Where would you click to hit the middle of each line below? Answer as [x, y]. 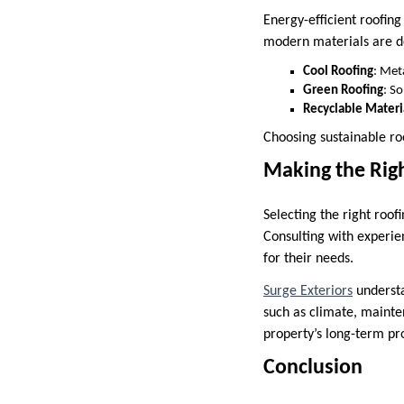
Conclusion [313, 367]
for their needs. [308, 258]
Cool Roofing [338, 71]
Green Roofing [343, 90]
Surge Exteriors [308, 291]
